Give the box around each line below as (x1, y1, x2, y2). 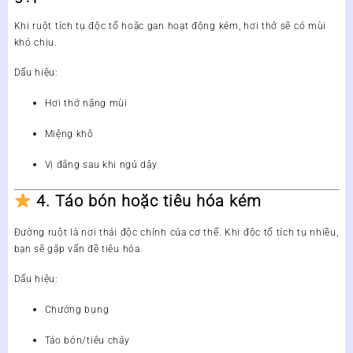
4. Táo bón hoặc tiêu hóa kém (36, 191, 262, 210)
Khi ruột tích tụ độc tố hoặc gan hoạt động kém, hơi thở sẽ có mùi (13, 20, 327, 32)
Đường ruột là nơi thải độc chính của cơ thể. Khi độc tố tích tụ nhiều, (13, 226, 339, 238)
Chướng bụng (44, 303, 110, 315)
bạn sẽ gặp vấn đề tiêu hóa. (13, 243, 143, 255)
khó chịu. (13, 37, 58, 49)
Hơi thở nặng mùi (44, 98, 128, 110)
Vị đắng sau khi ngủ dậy (44, 159, 158, 171)
